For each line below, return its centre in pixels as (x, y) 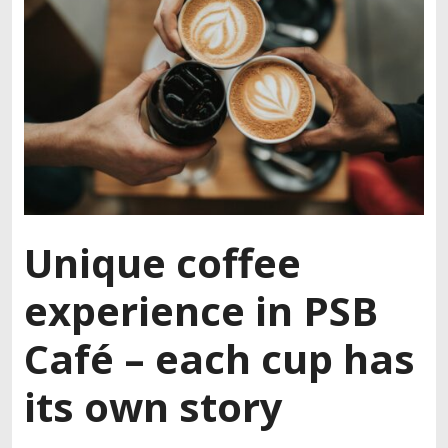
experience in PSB (201, 310)
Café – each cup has (219, 358)
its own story (153, 406)
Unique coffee (162, 262)
